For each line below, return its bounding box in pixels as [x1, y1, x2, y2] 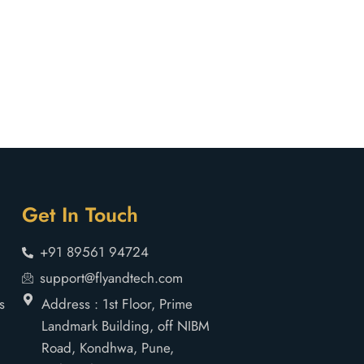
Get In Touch [21, 200, 138, 230]
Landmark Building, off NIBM [41, 316, 210, 336]
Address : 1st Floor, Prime [41, 294, 193, 314]
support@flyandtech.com [40, 268, 184, 288]
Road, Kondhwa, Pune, [41, 338, 174, 358]
